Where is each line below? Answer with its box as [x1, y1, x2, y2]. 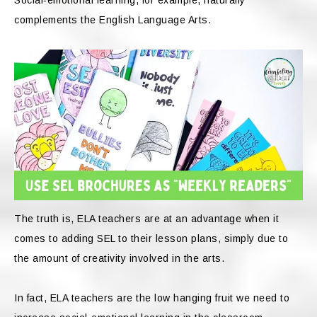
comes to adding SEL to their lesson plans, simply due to [14, 233, 288, 245]
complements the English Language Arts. [14, 13, 214, 25]
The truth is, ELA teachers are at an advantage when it [14, 213, 279, 225]
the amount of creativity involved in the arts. [14, 253, 224, 265]
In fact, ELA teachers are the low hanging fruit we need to [14, 292, 289, 304]
